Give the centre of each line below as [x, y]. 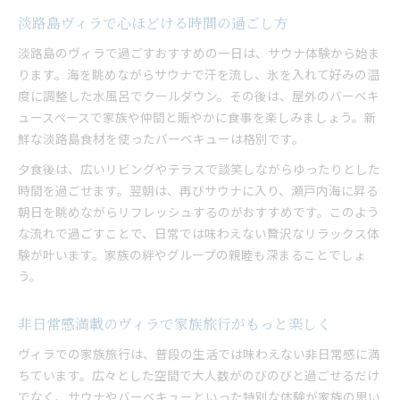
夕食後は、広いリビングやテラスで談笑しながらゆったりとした [199, 169]
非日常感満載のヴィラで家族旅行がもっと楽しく [175, 324]
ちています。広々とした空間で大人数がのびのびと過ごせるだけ [199, 375]
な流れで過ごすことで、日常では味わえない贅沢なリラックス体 [199, 233]
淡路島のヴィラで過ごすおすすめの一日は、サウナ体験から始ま [199, 53]
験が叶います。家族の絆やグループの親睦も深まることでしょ [192, 254]
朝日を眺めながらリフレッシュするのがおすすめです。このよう [199, 212]
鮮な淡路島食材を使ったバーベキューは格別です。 [161, 138]
